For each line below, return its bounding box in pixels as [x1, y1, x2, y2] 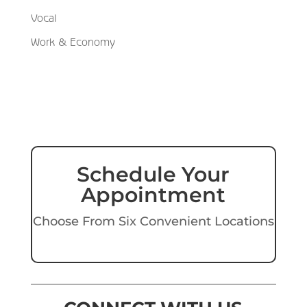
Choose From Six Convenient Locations [32, 213, 274, 229]
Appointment [81, 182, 226, 208]
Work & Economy [30, 35, 115, 48]
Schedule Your [77, 161, 230, 187]
